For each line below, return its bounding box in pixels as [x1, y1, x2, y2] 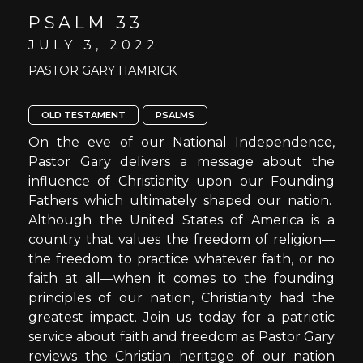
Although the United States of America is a [28, 212, 335, 228]
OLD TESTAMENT [41, 109, 126, 121]
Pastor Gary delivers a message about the [28, 154, 335, 169]
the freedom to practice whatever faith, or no [28, 251, 335, 267]
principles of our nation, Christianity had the [28, 290, 335, 305]
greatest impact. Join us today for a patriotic [28, 310, 335, 325]
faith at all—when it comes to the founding [28, 271, 335, 286]
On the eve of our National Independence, [28, 135, 335, 150]
